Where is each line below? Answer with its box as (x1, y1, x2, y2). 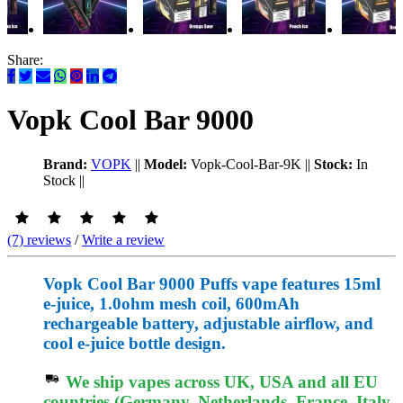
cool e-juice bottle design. (43, 333, 226, 353)
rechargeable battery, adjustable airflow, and (43, 313, 373, 333)
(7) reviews (7, 231, 71, 247)
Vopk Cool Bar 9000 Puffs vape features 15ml (43, 273, 381, 293)
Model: (144, 156, 187, 172)
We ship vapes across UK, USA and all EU (61, 372, 378, 392)
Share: (7, 52, 43, 67)
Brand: (43, 156, 87, 172)
